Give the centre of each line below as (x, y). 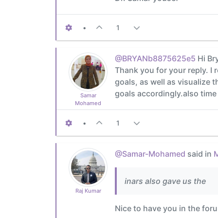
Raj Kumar (88, 191)
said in (200, 154)
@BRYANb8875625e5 (155, 58)
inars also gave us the (165, 181)
